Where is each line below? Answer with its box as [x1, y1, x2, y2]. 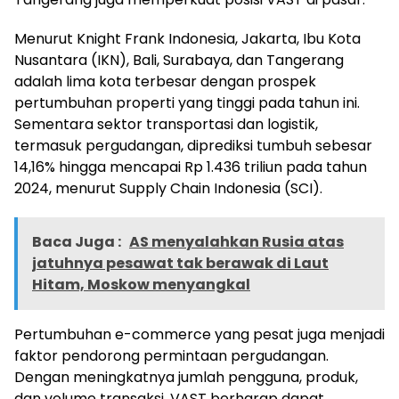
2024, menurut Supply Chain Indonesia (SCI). [14, 178, 322, 199]
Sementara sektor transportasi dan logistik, [14, 114, 318, 135]
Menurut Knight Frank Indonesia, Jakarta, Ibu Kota [14, 28, 361, 50]
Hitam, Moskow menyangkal [32, 274, 250, 296]
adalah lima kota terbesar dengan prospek [14, 71, 316, 93]
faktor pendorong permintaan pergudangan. [14, 346, 329, 367]
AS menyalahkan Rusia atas [129, 232, 344, 253]
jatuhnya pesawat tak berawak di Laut [32, 253, 329, 274]
